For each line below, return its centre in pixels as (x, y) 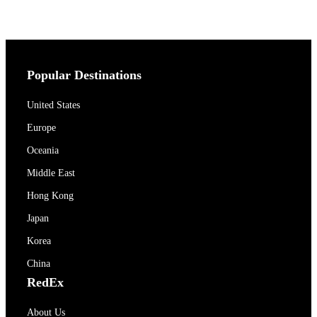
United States (53, 105)
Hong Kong (50, 196)
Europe (41, 128)
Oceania (43, 150)
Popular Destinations (84, 75)
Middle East (51, 173)
